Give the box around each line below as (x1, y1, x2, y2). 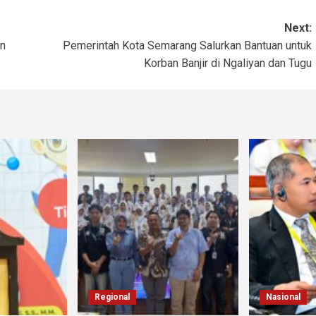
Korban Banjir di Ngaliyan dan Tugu (143, 56, 312, 71)
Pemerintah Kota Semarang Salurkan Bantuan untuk (62, 39, 312, 53)
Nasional (266, 292, 300, 303)
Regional (95, 292, 130, 303)
